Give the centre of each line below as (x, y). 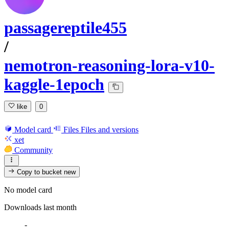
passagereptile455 (65, 28)
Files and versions (110, 129)
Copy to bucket (40, 172)
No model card (28, 190)
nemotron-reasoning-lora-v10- (109, 66)
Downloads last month (40, 208)
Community (33, 150)
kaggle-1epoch (54, 85)
